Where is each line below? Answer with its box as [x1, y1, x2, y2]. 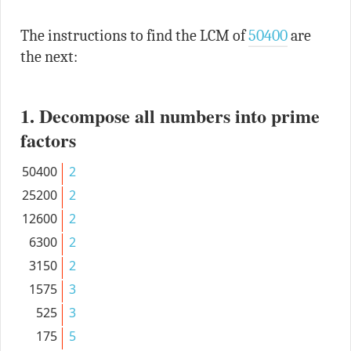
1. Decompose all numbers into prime [20, 101, 320, 129]
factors [20, 125, 76, 154]
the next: [20, 47, 78, 66]
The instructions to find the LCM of [20, 26, 248, 45]
